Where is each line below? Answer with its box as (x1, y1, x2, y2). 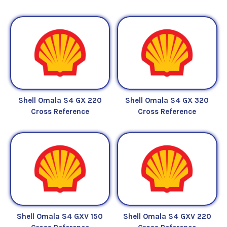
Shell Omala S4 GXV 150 (17, 211, 103, 221)
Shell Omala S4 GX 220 (18, 95, 102, 105)
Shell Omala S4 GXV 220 (123, 211, 211, 221)
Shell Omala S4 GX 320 (125, 95, 209, 105)
